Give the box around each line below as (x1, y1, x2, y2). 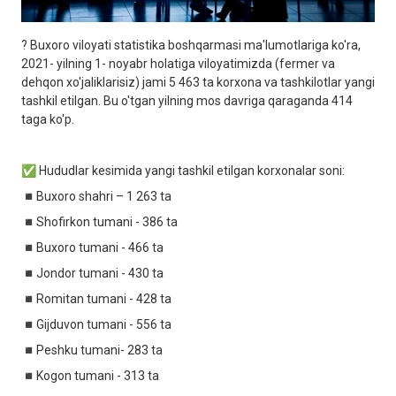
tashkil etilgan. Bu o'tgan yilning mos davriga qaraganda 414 (21, 93, 353, 108)
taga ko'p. (21, 111, 74, 126)
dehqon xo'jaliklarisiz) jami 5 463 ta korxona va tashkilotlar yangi (21, 74, 375, 89)
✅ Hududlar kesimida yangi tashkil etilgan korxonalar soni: (21, 163, 347, 178)
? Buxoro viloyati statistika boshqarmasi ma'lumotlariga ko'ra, (21, 37, 361, 52)
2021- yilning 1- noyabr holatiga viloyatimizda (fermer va (21, 56, 335, 71)
